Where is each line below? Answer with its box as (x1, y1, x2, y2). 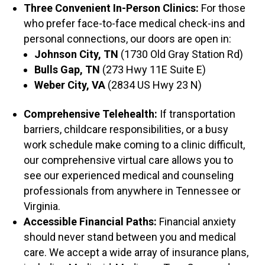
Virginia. (24, 200, 61, 213)
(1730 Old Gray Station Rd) (118, 48, 244, 61)
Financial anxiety (157, 215, 237, 228)
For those (199, 2, 246, 15)
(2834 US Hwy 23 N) (105, 79, 202, 92)
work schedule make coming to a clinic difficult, (24, 138, 245, 151)
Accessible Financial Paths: (24, 215, 157, 228)
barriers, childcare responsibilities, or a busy (24, 123, 229, 136)
